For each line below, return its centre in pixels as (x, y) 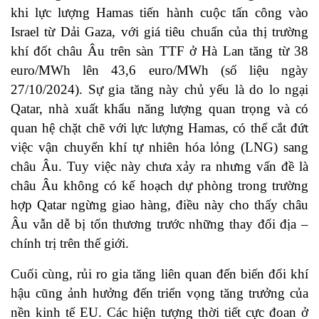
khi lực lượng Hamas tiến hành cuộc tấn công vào (159, 13)
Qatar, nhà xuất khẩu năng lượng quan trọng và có (159, 109)
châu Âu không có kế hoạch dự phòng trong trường (159, 186)
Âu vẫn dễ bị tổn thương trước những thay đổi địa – (159, 224)
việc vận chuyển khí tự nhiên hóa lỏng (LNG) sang (159, 147)
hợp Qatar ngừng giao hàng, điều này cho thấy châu (159, 205)
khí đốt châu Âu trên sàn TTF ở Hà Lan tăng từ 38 (159, 51)
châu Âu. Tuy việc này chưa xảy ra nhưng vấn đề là (159, 167)
